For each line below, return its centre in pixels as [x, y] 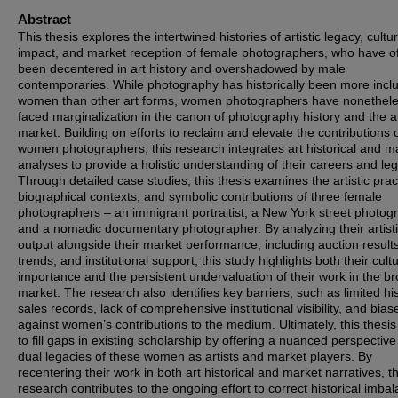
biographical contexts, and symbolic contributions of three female [200, 196]
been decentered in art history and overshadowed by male [182, 68]
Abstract [44, 19]
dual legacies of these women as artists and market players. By [195, 356]
